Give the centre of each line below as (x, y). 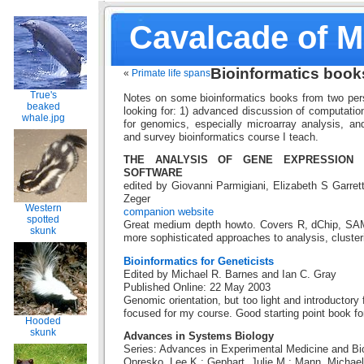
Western (43, 208)
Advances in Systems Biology (199, 337)
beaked (43, 106)
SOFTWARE (153, 173)
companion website (169, 212)
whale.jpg (43, 118)
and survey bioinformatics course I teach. (221, 137)
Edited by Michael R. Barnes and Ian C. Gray (230, 274)
